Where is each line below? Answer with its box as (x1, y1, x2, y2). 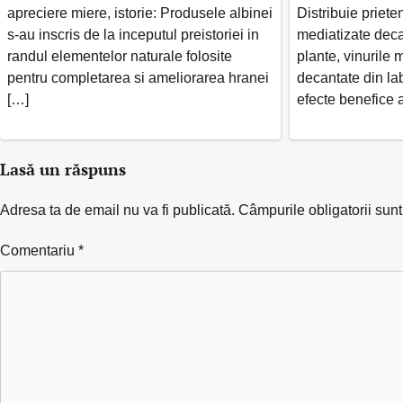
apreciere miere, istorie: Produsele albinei (7, 4, 273, 21)
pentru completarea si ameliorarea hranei (7, 69, 269, 85)
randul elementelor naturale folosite (7, 48, 232, 64)
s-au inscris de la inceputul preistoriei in (7, 26, 259, 42)
